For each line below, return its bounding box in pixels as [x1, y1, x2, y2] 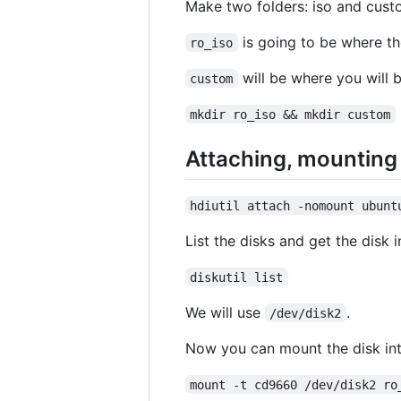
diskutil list [190, 269, 284, 285]
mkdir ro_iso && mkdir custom [190, 107, 391, 122]
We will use [185, 303, 265, 321]
